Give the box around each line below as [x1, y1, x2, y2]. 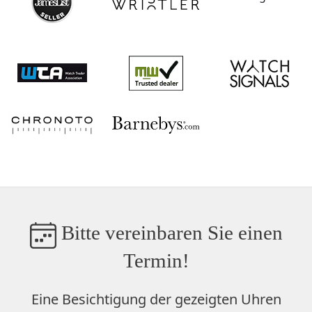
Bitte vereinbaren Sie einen [56, 221, 283, 244]
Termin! [123, 249, 189, 272]
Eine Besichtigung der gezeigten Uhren [31, 289, 281, 309]
